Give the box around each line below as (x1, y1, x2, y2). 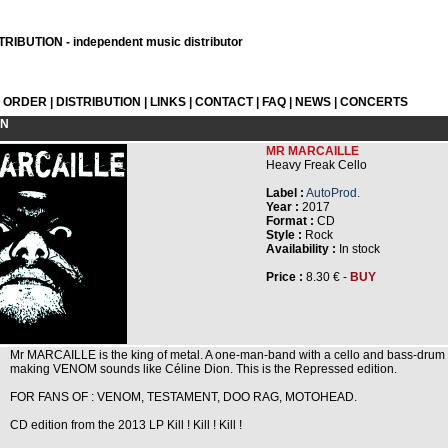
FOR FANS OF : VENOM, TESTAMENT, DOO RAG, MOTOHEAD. (10, 390, 357, 404)
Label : (266, 186, 304, 200)
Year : (266, 200, 302, 214)
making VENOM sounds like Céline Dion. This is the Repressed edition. (10, 362, 397, 376)
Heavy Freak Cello (266, 158, 367, 172)
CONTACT (195, 95, 253, 109)
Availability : (266, 242, 336, 256)
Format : (266, 214, 314, 228)
